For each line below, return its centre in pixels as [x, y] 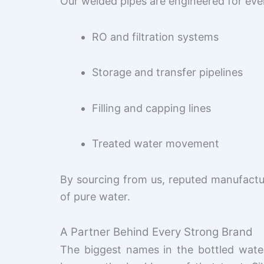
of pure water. [95, 196]
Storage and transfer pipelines [167, 72]
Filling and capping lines [151, 108]
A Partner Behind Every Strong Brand [156, 232]
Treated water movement [156, 144]
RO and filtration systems [155, 37]
